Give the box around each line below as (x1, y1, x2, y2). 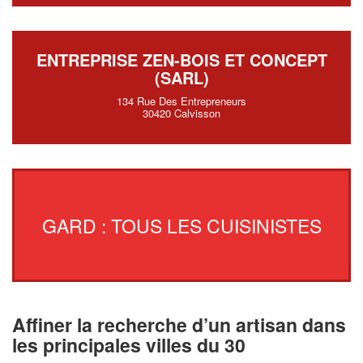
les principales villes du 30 (12, 331, 246, 358)
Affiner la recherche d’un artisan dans (12, 310, 346, 338)
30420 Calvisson (143, 105, 220, 121)
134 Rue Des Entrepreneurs (117, 93, 246, 109)
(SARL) (154, 66, 209, 89)
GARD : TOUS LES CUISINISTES (41, 211, 322, 238)
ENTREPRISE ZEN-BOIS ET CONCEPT (36, 48, 327, 71)
